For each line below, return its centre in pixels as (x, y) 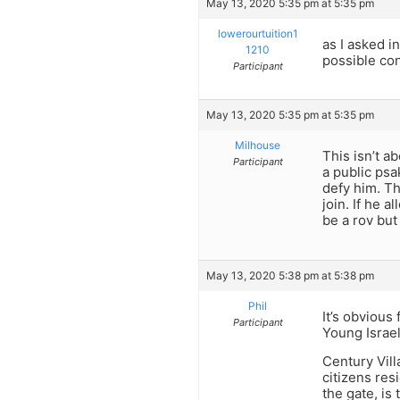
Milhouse (258, 146)
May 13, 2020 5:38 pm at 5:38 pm (290, 275)
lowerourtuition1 (258, 34)
